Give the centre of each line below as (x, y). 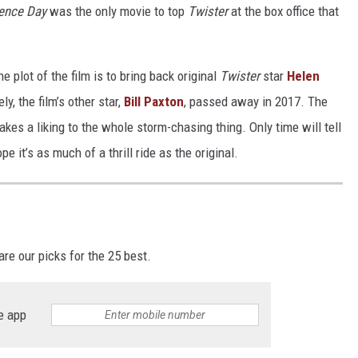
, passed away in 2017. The (256, 102)
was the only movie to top (117, 12)
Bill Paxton (154, 102)
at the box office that (283, 12)
